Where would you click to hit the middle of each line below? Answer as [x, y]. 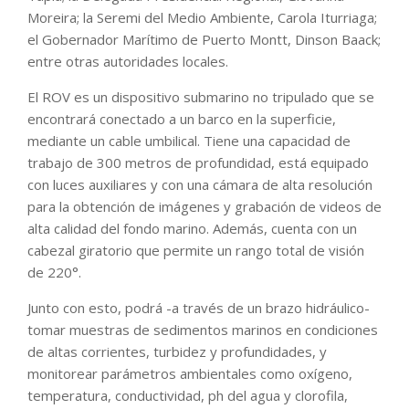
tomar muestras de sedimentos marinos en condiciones [203, 329]
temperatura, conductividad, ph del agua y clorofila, [188, 395]
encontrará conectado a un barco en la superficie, [182, 118]
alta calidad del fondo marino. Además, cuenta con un [192, 228]
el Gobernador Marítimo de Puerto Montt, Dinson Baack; [204, 39]
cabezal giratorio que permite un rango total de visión [196, 250]
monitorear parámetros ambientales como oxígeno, [190, 373]
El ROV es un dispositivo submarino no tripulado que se [201, 96]
